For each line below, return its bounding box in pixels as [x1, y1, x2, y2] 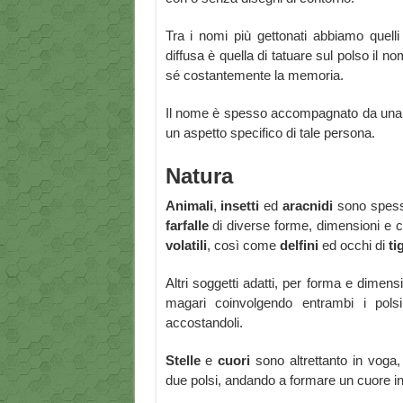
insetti [220, 198, 260, 214]
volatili [165, 237, 207, 254]
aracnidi [282, 198, 333, 214]
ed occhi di [318, 237, 389, 254]
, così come [206, 237, 280, 254]
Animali [165, 198, 213, 214]
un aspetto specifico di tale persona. [165, 125, 375, 141]
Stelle [165, 353, 201, 369]
